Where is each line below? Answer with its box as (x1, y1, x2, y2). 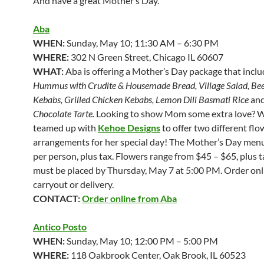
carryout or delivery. (33, 179, 114, 190)
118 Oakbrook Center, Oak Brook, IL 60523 (69, 249, 246, 260)
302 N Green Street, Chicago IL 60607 (69, 51, 223, 62)
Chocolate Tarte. (33, 108, 94, 119)
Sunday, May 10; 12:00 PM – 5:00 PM (65, 235, 218, 246)
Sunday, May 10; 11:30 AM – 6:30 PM (65, 37, 219, 48)
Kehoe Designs (98, 122, 160, 133)
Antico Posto (33, 221, 87, 232)
